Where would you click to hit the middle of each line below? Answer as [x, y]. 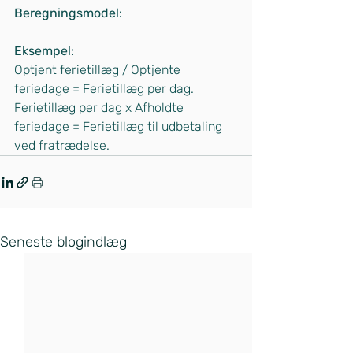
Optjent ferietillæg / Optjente [99, 70]
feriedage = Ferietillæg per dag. [104, 89]
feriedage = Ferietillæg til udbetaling [120, 127]
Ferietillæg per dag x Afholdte [100, 108]
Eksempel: [44, 51]
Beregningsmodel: [68, 13]
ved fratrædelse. [62, 146]
